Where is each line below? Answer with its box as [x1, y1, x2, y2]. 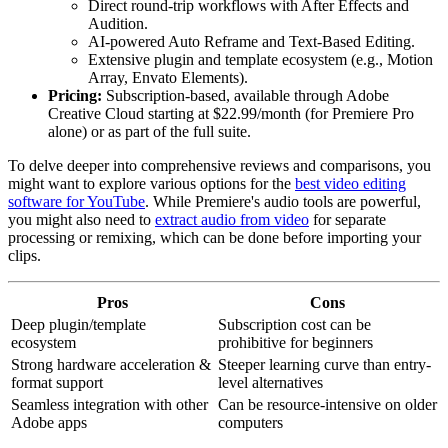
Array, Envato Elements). [88, 69, 248, 87]
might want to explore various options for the [8, 175, 295, 193]
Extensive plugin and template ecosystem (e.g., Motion [88, 51, 433, 69]
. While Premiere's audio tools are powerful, [145, 193, 421, 211]
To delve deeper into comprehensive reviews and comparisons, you [8, 157, 431, 175]
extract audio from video [155, 211, 309, 229]
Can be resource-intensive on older [218, 396, 437, 414]
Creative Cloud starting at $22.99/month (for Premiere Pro [48, 105, 414, 123]
